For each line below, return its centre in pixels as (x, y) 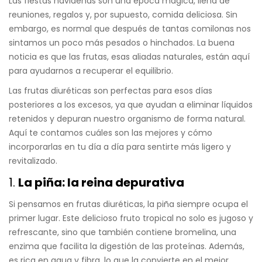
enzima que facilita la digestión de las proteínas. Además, (127, 247)
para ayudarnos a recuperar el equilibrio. (91, 71)
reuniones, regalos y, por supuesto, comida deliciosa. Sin (123, 15)
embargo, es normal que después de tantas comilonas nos (130, 29)
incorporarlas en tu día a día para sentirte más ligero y (120, 147)
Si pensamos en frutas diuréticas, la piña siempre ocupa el (128, 204)
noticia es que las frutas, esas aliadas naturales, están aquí (129, 57)
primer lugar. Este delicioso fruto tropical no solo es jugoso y (131, 218)
